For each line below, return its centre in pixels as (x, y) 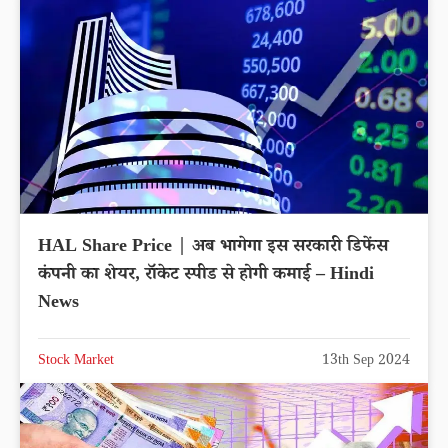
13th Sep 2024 (366, 362)
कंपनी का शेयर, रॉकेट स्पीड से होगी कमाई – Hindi (177, 276)
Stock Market (76, 362)
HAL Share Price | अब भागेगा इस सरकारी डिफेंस (213, 248)
